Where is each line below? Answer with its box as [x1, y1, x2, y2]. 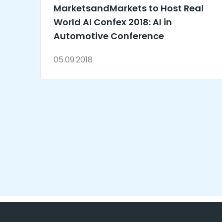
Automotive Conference [54, 30, 164, 42]
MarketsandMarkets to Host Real [54, 2, 204, 14]
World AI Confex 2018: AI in [54, 16, 172, 28]
